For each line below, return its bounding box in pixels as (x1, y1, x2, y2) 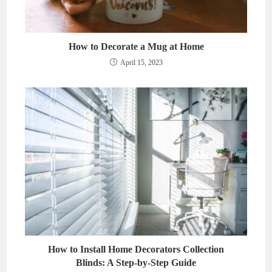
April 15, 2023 (120, 58, 163, 67)
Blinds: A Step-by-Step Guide (76, 257, 196, 268)
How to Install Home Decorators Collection (48, 243, 224, 254)
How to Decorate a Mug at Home (68, 41, 204, 52)
